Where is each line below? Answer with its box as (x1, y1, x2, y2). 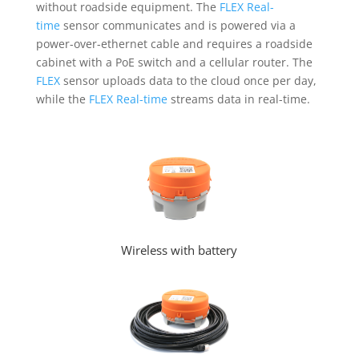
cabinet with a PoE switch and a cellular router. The (35, 54, 313, 71)
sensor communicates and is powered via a (59, 18, 296, 34)
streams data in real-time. (167, 91, 310, 107)
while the (35, 91, 89, 107)
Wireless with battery (121, 241, 238, 258)
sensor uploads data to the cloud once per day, (59, 73, 317, 89)
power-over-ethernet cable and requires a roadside (35, 36, 313, 52)
